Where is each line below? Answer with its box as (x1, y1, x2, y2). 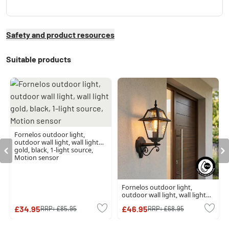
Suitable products (6, 54, 71, 64)
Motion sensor (14, 153, 59, 163)
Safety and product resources (6, 30, 114, 40)
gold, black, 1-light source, (14, 145, 93, 155)
